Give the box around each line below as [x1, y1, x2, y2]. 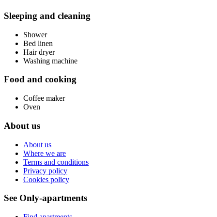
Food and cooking [4, 74, 77, 85]
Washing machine [23, 56, 77, 65]
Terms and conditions [23, 157, 89, 166]
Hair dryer [23, 47, 55, 56]
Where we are [23, 149, 66, 157]
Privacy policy [23, 166, 67, 175]
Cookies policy [23, 175, 69, 184]
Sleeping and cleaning [4, 11, 91, 21]
